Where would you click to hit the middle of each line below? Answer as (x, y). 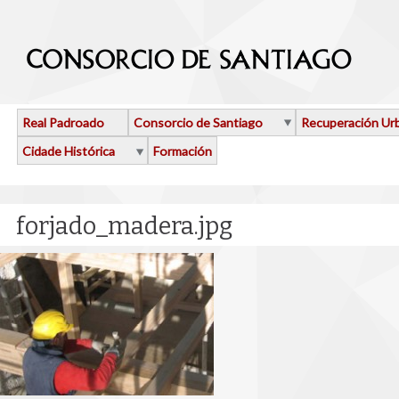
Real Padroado (63, 123)
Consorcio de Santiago (198, 123)
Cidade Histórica (69, 151)
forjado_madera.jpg (124, 226)
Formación (183, 151)
